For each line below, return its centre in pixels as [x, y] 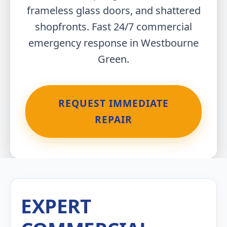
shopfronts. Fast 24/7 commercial [113, 27]
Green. [113, 59]
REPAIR [113, 119]
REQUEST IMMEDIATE [113, 103]
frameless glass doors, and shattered [113, 10]
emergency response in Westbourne [113, 43]
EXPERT [56, 206]
